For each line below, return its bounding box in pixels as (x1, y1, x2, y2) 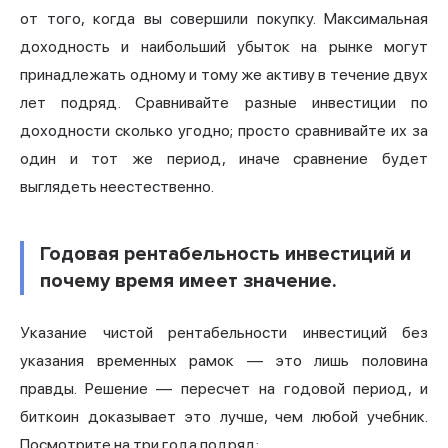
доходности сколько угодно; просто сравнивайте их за (20, 121, 428, 141)
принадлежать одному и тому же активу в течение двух (20, 65, 428, 85)
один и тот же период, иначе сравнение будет (20, 149, 428, 169)
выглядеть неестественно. (20, 177, 214, 197)
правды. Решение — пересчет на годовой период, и (20, 379, 428, 399)
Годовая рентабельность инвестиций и (40, 242, 411, 267)
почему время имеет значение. (40, 269, 337, 294)
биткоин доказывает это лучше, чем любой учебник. (20, 407, 428, 427)
